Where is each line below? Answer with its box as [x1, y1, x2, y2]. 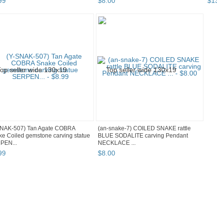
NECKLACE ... [98, 139, 136, 147]
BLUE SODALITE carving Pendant [98, 132, 188, 139]
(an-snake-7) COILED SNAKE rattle [98, 125, 191, 132]
